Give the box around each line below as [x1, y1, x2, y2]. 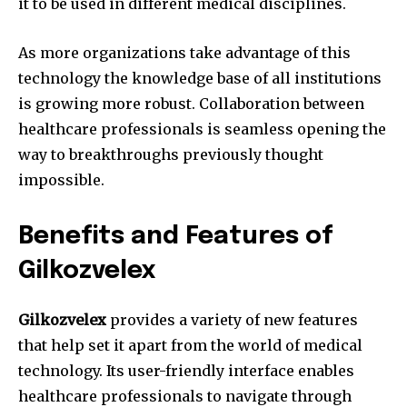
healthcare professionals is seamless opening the [18, 120, 386, 139]
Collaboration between [199, 94, 364, 114]
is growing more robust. [18, 94, 195, 114]
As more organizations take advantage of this [18, 44, 351, 63]
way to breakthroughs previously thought [18, 145, 323, 164]
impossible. [18, 171, 104, 190]
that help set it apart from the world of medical [18, 336, 362, 355]
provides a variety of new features [106, 311, 358, 330]
